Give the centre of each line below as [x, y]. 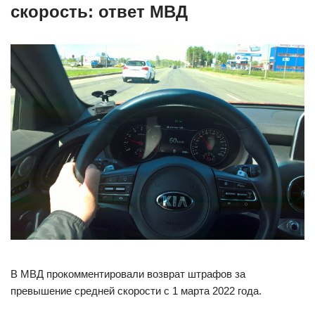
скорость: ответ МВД [99, 12]
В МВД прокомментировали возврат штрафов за [128, 274]
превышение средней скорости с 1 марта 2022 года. [136, 291]
